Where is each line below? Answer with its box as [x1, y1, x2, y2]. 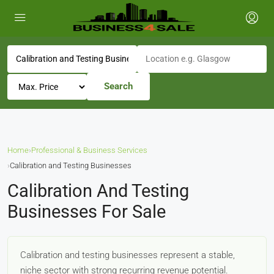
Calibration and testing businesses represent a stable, [20, 250, 235, 261]
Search [104, 81, 133, 92]
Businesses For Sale [7, 201, 166, 222]
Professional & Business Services [31, 146, 147, 155]
